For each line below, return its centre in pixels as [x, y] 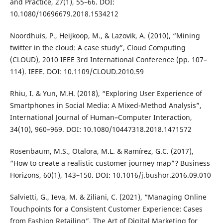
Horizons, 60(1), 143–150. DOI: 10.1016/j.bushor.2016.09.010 [110, 175]
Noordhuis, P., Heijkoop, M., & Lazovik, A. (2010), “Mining [105, 35]
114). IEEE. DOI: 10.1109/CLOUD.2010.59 [77, 71]
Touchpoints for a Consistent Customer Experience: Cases [106, 209]
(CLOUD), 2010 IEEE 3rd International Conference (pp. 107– [108, 59]
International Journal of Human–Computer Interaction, [101, 117]
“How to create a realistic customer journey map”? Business [110, 163]
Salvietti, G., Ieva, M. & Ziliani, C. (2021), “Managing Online [108, 197]
